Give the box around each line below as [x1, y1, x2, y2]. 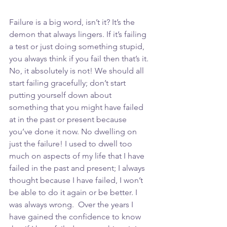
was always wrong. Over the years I [9, 200, 135, 210]
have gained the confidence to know [9, 212, 143, 222]
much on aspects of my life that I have [9, 151, 146, 161]
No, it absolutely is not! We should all [9, 66, 146, 76]
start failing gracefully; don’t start [9, 78, 128, 88]
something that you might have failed [9, 102, 145, 112]
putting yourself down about [9, 90, 113, 100]
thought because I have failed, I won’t [9, 175, 145, 185]
